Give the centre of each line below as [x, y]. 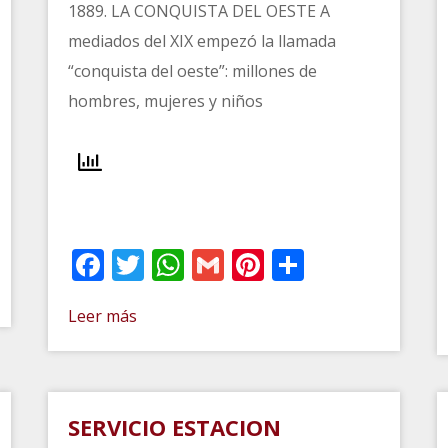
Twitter [198, 264]
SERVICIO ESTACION [175, 426]
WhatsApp [261, 264]
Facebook [175, 264]
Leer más [103, 315]
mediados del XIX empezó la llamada [202, 40]
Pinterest [332, 264]
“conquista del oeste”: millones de [193, 70]
